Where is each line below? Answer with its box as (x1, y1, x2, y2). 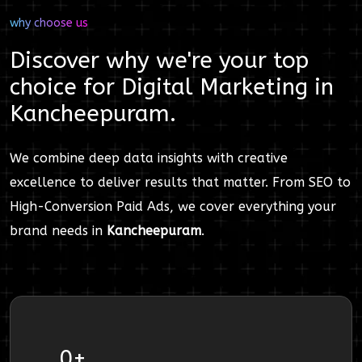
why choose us (10, 16, 88, 30)
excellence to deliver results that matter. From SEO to (10, 175, 351, 190)
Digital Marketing (121, 74, 308, 100)
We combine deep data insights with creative (10, 150, 288, 166)
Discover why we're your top (10, 47, 309, 74)
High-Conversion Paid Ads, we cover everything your (10, 199, 336, 214)
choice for (10, 74, 121, 100)
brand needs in (10, 223, 107, 238)
